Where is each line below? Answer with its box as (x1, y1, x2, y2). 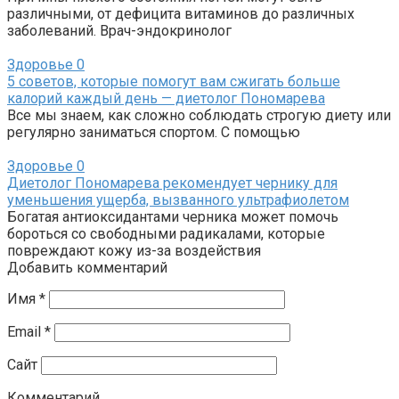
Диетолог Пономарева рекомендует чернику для (7, 174, 338, 191)
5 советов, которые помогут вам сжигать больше (7, 72, 340, 90)
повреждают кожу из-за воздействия (7, 241, 261, 259)
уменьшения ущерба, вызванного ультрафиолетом (7, 191, 349, 208)
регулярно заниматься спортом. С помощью (7, 123, 300, 141)
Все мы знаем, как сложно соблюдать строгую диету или (7, 106, 391, 124)
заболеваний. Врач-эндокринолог (7, 21, 232, 39)
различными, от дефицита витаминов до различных (7, 4, 354, 22)
